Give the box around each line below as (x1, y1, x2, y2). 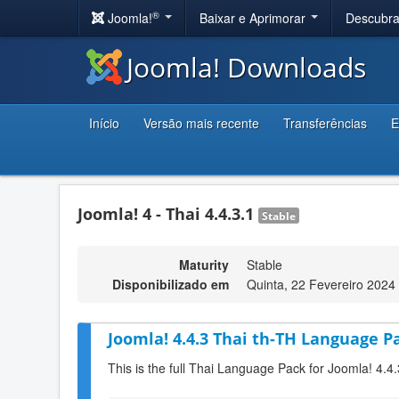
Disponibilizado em (112, 275, 229, 293)
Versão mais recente (143, 114, 259, 132)
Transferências (283, 114, 367, 132)
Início (89, 114, 119, 132)
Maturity (179, 256, 229, 273)
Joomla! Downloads (126, 49, 366, 85)
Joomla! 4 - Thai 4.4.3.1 (77, 203, 258, 224)
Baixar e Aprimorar (199, 9, 309, 27)
